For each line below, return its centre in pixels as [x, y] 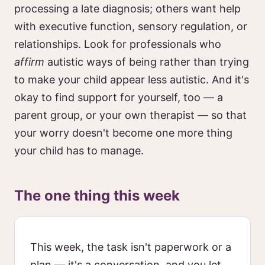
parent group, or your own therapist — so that [130, 115]
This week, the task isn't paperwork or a [131, 247]
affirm [29, 62]
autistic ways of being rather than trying [147, 62]
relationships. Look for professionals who [118, 44]
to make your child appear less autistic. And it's [132, 80]
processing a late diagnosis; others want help [127, 9]
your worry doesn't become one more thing [123, 133]
